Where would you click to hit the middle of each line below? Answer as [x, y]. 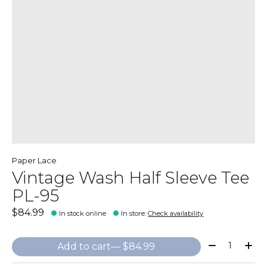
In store [133, 213]
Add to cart [84, 246]
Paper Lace [34, 160]
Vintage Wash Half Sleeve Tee [131, 178]
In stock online [83, 213]
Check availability [176, 213]
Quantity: [227, 243]
